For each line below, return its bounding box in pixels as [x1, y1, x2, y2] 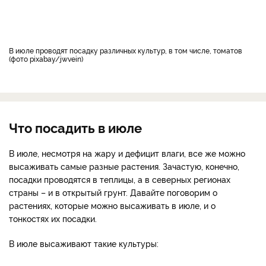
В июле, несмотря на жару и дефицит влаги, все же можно [9, 147, 245, 159]
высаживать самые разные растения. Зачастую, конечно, [9, 160, 239, 172]
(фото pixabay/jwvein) [9, 53, 83, 64]
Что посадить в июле [9, 118, 142, 136]
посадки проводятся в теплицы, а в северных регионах [9, 173, 230, 185]
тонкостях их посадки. [9, 212, 97, 224]
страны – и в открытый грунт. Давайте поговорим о [9, 186, 217, 198]
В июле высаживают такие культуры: [9, 237, 159, 249]
